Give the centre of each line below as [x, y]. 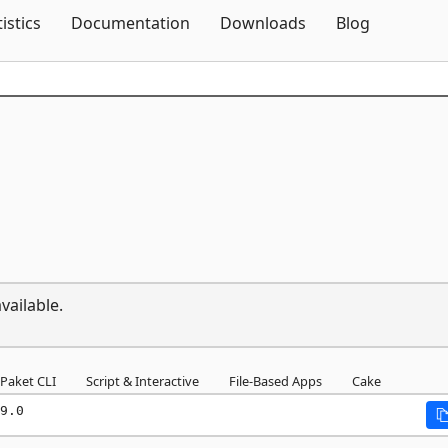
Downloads [263, 23]
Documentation [130, 23]
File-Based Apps [275, 381]
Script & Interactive [142, 381]
